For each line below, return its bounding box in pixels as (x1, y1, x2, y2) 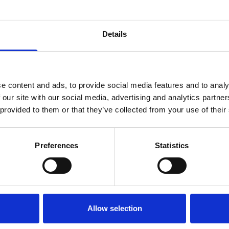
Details (102, 29, 127, 38)
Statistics (155, 141, 189, 150)
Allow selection (87, 203, 142, 213)
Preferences (35, 141, 79, 150)
